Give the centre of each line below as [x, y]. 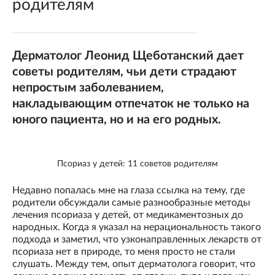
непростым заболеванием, [88, 88]
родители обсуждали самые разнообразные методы [131, 203]
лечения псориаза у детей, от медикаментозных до [128, 215]
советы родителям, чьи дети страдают [124, 72]
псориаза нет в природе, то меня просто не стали [124, 252]
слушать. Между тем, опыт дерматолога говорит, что [134, 264]
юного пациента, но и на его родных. [117, 120]
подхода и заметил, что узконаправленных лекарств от [137, 240]
